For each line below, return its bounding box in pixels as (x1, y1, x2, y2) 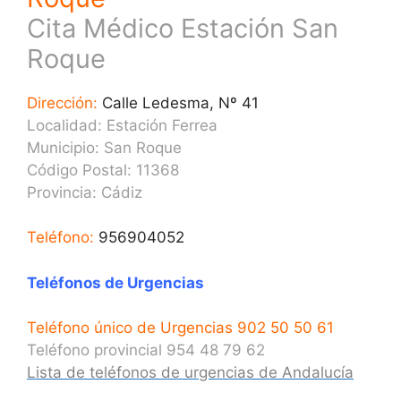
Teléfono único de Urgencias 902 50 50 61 (27, 319, 334, 337)
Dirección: (27, 93, 98, 112)
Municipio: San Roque (27, 138, 182, 157)
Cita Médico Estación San (27, 12, 338, 44)
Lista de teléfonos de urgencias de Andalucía (27, 363, 354, 381)
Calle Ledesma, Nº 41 (98, 93, 259, 112)
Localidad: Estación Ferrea (27, 115, 218, 134)
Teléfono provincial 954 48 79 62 (27, 341, 265, 359)
